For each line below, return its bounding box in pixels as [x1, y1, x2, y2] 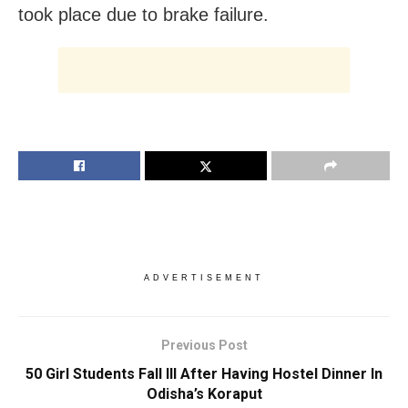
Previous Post [160, 337, 248, 352]
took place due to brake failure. [18, 4, 269, 25]
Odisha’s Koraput [146, 384, 262, 403]
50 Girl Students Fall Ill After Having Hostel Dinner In [25, 364, 382, 382]
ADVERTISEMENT [144, 272, 264, 282]
